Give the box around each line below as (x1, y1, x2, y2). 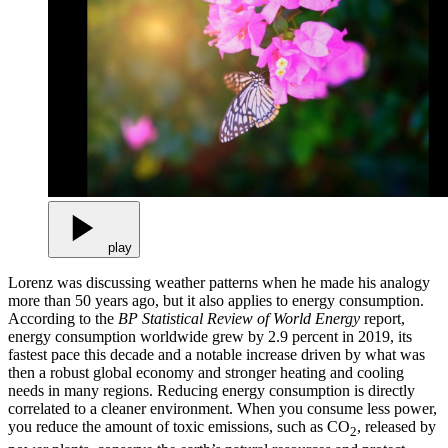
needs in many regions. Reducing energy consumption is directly (8, 382, 415, 400)
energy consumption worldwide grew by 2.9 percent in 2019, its (8, 328, 412, 346)
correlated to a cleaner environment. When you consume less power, (8, 400, 437, 418)
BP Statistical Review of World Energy (118, 310, 364, 328)
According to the (8, 310, 118, 328)
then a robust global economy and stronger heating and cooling (8, 364, 404, 382)
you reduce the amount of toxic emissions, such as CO (8, 418, 350, 436)
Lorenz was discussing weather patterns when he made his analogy (8, 274, 430, 292)
